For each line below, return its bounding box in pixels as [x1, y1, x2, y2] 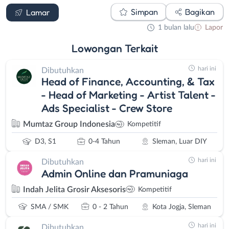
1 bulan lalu [157, 24, 194, 31]
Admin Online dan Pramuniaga [41, 166, 188, 180]
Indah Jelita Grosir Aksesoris [23, 185, 126, 194]
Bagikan [185, 6, 215, 17]
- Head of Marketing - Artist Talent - [41, 88, 216, 102]
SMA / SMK [31, 203, 68, 211]
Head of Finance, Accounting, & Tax [41, 75, 215, 88]
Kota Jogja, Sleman [152, 203, 211, 211]
